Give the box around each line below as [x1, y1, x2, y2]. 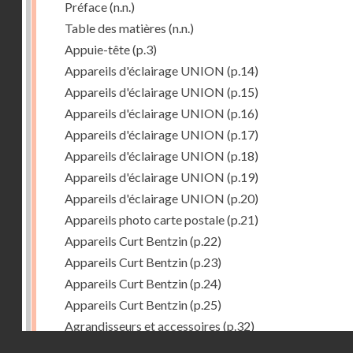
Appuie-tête [65, 41, 130, 57]
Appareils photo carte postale [65, 211, 225, 227]
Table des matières [65, 20, 166, 35]
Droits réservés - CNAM [214, 333, 347, 347]
